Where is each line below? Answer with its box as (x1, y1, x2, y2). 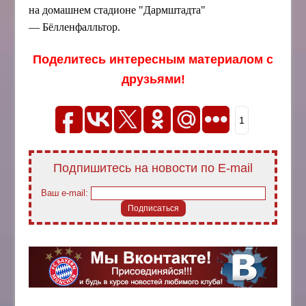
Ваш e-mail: (40, 187, 91, 198)
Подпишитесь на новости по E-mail (53, 161, 253, 175)
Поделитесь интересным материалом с (33, 52, 273, 66)
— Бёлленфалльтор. (29, 20, 121, 33)
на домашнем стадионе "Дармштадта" (29, 3, 206, 16)
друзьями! (121, 72, 185, 86)
